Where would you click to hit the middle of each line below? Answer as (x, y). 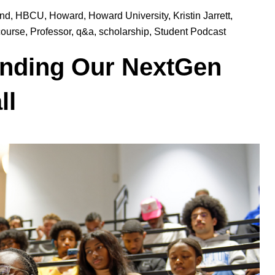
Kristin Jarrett (202, 16)
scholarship (124, 32)
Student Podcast (190, 32)
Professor (51, 32)
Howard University (128, 16)
